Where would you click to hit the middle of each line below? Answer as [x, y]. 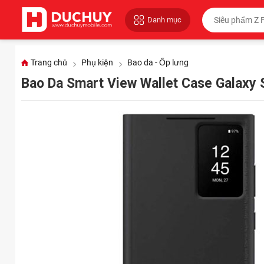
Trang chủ [49, 63]
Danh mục [164, 20]
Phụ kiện [97, 63]
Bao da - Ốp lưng [158, 63]
